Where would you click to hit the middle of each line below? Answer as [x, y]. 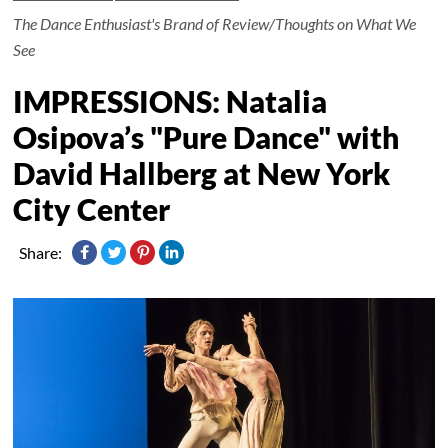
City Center [92, 208]
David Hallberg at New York [202, 172]
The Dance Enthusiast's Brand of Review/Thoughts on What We [215, 23]
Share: [41, 252]
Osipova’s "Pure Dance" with [206, 136]
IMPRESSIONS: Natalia [170, 100]
